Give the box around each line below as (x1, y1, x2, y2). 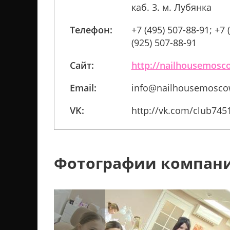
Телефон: (69, 24, 112, 36)
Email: (69, 82, 97, 94)
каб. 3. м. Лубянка (131, 1, 212, 13)
